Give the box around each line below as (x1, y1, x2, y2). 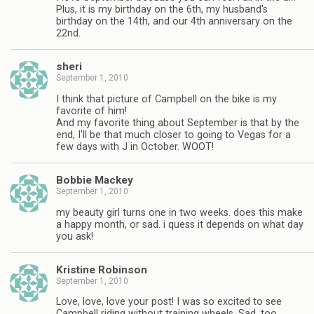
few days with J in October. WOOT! (56, 140, 214, 153)
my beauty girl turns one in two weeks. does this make (56, 206, 303, 219)
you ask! (56, 230, 93, 243)
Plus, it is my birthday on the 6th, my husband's (56, 3, 268, 15)
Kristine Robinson (56, 263, 147, 276)
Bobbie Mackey (56, 174, 133, 187)
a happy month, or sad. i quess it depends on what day (56, 218, 303, 231)
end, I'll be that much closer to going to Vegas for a (56, 128, 291, 141)
